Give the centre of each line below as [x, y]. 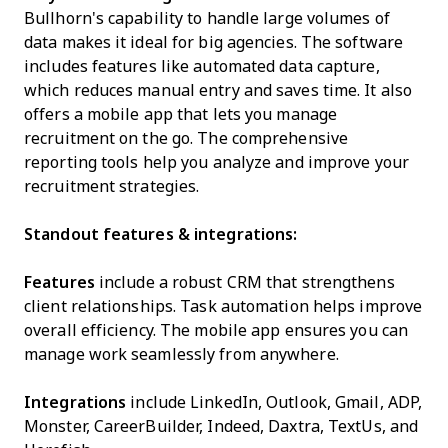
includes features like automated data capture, [202, 66]
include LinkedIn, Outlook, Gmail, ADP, [274, 402]
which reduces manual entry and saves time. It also [218, 90]
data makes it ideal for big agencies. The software [213, 42]
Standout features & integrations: [161, 234]
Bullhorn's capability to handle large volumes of [207, 18]
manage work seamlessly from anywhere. [181, 354]
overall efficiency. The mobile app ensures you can [216, 330]
